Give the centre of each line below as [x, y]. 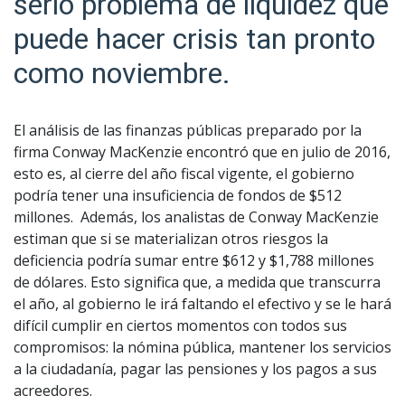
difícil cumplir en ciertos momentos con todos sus [180, 325]
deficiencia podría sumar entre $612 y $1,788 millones [194, 260]
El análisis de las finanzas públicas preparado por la [188, 130]
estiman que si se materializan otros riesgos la [171, 238]
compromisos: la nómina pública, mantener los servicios [202, 347]
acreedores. [53, 390]
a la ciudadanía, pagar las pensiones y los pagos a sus [195, 368]
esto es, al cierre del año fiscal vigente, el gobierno [184, 173]
